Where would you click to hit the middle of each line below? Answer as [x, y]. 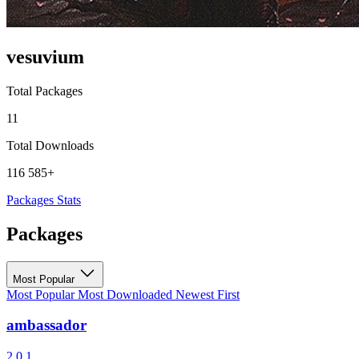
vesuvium [45, 56]
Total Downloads [50, 145]
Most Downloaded [127, 294]
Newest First [208, 294]
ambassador [46, 325]
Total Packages [44, 91]
